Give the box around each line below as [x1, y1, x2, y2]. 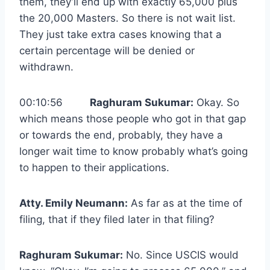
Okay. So [193, 96, 239, 109]
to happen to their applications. [19, 162, 169, 174]
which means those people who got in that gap [19, 113, 246, 125]
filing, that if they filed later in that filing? [19, 213, 215, 226]
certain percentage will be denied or [19, 45, 195, 57]
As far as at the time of [128, 197, 242, 210]
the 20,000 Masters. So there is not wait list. [19, 12, 236, 25]
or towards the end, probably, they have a [19, 129, 223, 142]
